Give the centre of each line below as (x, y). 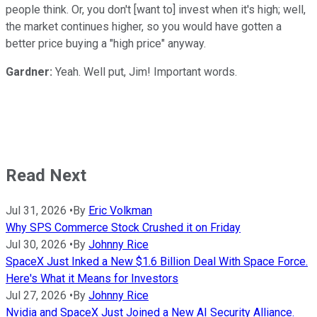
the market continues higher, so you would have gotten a (144, 26)
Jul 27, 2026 (36, 295)
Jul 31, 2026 (36, 210)
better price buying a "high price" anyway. (106, 43)
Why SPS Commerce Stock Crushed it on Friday (123, 227)
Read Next (46, 175)
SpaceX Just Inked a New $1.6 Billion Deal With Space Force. (157, 261)
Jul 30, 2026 (36, 244)
